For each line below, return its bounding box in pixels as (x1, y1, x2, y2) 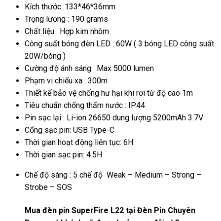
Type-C (90, 125, 114, 135)
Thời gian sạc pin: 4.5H (25, 150, 102, 160)
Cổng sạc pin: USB (25, 125, 90, 135)
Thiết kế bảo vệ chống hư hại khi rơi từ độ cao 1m (25, 88, 193, 98)
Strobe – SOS (25, 183, 72, 192)
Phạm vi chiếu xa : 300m (25, 76, 108, 86)
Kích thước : (25, 2, 65, 12)
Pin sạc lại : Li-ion (25, 113, 88, 123)
